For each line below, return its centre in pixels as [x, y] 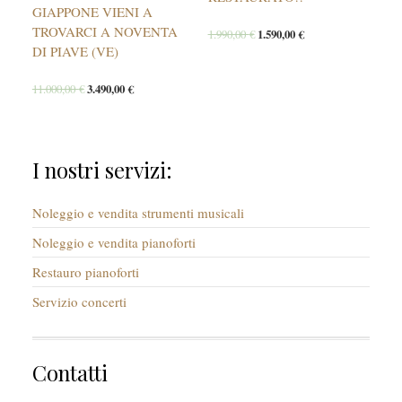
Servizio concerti [79, 301]
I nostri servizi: [102, 170]
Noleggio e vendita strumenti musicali [138, 212]
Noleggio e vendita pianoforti [114, 242]
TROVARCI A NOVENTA [105, 31]
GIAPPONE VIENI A [92, 11]
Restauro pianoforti [85, 271]
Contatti [70, 373]
